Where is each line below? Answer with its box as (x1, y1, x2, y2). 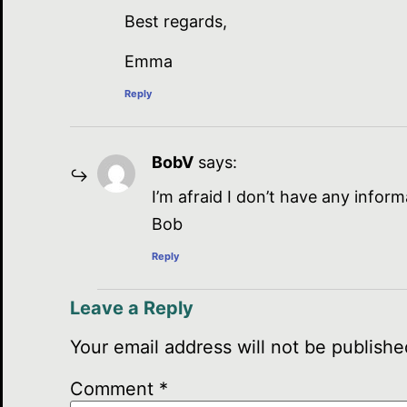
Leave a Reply (70, 296, 194, 319)
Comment (70, 377, 159, 400)
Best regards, (124, 12, 227, 32)
